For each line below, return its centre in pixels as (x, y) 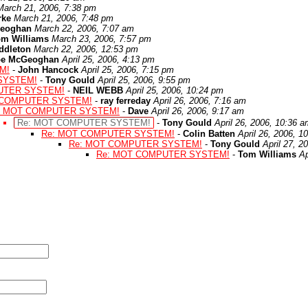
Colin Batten (209, 134)
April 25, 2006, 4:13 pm (108, 59)
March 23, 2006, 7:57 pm (101, 39)
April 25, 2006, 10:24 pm (175, 90)
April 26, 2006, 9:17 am (198, 111)
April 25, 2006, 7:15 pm (128, 70)
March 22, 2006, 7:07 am (84, 29)
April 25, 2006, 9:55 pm (144, 80)
